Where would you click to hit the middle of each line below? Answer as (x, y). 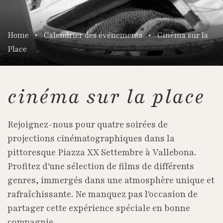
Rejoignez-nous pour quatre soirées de (88, 124)
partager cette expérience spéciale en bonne (99, 208)
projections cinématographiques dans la (91, 138)
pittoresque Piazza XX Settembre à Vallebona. (102, 152)
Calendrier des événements (93, 36)
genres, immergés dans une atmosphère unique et (111, 180)
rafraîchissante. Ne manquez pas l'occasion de (103, 194)
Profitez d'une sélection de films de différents (101, 166)
